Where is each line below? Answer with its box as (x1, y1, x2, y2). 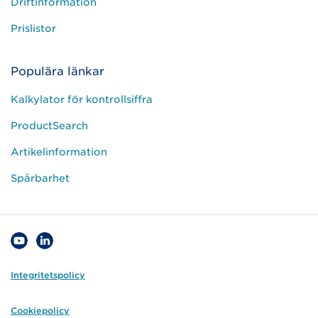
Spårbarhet (11, 172, 70, 185)
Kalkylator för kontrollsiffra (11, 94, 153, 106)
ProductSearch (11, 120, 88, 132)
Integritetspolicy (11, 270, 85, 281)
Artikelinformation (11, 146, 107, 158)
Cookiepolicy (11, 305, 70, 317)
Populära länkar (11, 65, 104, 79)
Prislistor (11, 23, 56, 35)
